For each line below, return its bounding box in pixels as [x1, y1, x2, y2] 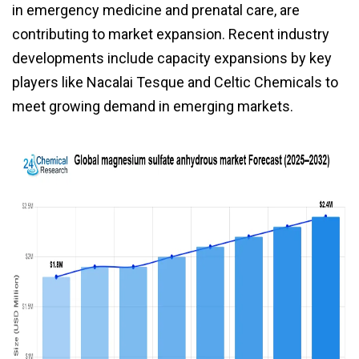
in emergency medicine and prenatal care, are [12, 2, 300, 19]
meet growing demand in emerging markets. [12, 98, 293, 115]
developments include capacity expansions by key [12, 50, 332, 67]
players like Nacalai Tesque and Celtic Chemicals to [12, 74, 338, 91]
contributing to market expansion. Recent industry [12, 26, 329, 43]
